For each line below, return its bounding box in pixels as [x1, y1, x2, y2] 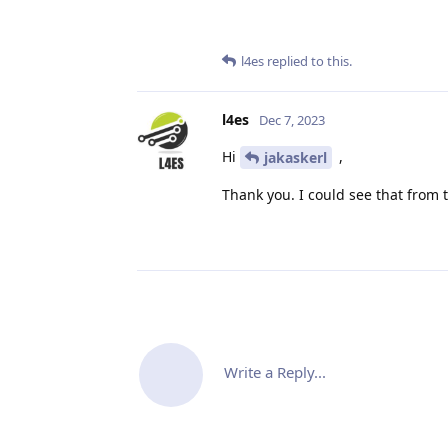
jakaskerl [264, 148, 327, 168]
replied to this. [264, 51, 352, 70]
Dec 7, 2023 [259, 110, 325, 129]
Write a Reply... [224, 362, 326, 383]
